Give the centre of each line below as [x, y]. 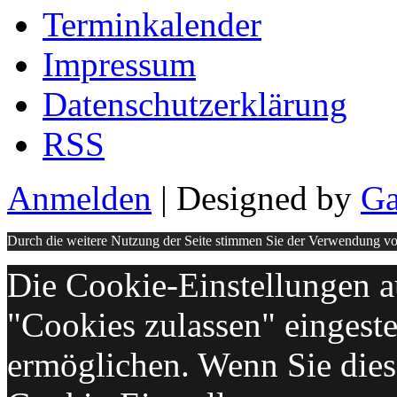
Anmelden [79, 198]
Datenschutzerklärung [195, 104]
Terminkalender [152, 24]
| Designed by [256, 198]
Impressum [119, 64]
